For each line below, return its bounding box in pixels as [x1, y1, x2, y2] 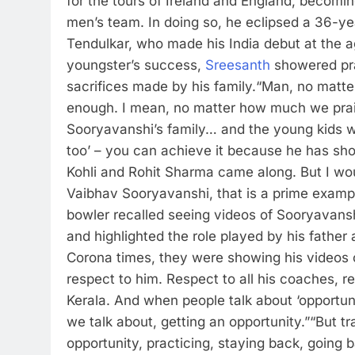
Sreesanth [205, 57, 270, 73]
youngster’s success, [67, 57, 205, 73]
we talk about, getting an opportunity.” [67, 314, 310, 330]
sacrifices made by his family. [67, 78, 256, 94]
